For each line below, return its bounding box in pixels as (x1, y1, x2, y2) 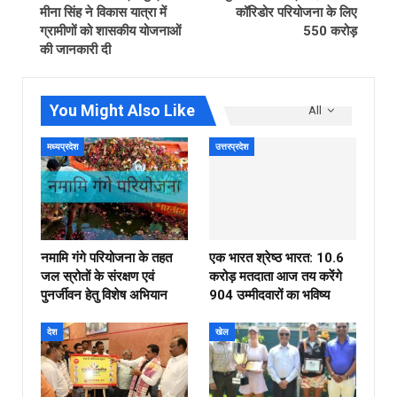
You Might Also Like (50, 100, 195, 120)
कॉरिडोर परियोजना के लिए (236, 4, 357, 20)
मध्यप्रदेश (47, 142, 78, 152)
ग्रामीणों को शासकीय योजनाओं (40, 22, 181, 39)
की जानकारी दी (40, 41, 111, 58)
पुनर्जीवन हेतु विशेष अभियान (41, 287, 167, 304)
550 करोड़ (303, 22, 357, 39)
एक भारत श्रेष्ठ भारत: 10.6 (209, 250, 344, 267)
